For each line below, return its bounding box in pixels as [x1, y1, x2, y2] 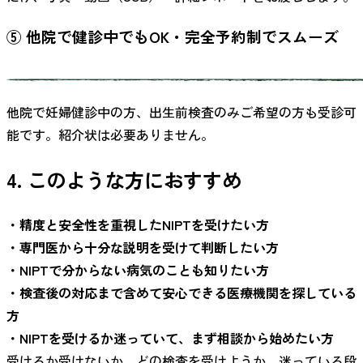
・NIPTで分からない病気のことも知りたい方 [6, 259, 269, 280]
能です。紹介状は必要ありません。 [6, 124, 214, 144]
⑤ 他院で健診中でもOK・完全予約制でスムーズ [6, 25, 339, 47]
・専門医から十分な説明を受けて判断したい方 [6, 237, 279, 257]
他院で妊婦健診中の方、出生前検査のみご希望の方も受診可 [6, 101, 357, 122]
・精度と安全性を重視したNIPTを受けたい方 [6, 214, 269, 234]
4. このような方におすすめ [6, 164, 241, 194]
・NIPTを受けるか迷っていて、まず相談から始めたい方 [6, 327, 334, 348]
